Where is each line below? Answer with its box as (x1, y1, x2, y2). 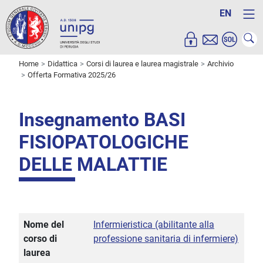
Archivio (207, 59, 234, 69)
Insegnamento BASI (19, 109, 186, 131)
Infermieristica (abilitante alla (93, 219, 214, 231)
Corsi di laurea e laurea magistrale (86, 59, 198, 69)
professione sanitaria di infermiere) (93, 233, 238, 245)
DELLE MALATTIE (19, 153, 167, 176)
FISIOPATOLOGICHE (19, 131, 188, 154)
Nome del (23, 219, 64, 231)
